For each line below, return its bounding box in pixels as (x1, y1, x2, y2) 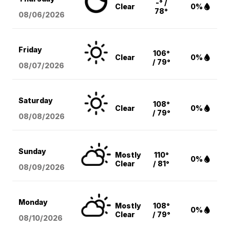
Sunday (18, 147, 47, 156)
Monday (18, 198, 48, 207)
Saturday (18, 96, 53, 105)
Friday (18, 45, 43, 54)
